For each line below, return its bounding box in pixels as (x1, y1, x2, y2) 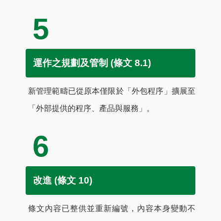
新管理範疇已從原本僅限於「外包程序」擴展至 (28, 86, 195, 95)
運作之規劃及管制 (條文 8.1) (33, 57, 151, 68)
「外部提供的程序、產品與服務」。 (28, 104, 154, 112)
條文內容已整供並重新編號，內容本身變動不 (28, 204, 195, 213)
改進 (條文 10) (33, 175, 92, 185)
